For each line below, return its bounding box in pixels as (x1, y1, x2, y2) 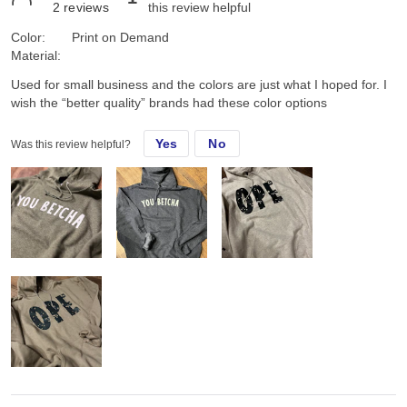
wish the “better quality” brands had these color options (11, 95, 327, 111)
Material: (11, 48, 61, 64)
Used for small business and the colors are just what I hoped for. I (11, 77, 387, 93)
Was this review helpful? (11, 138, 131, 152)
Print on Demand (72, 30, 169, 45)
